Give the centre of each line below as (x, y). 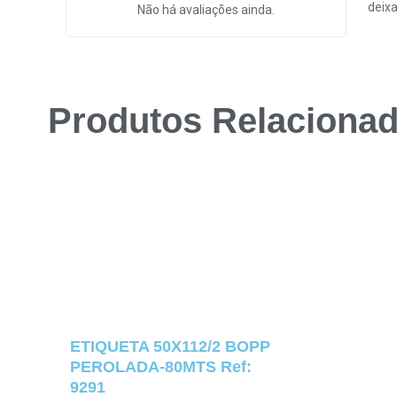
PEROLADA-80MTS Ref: (160, 367)
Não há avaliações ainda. (206, 9)
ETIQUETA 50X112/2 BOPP (170, 347)
